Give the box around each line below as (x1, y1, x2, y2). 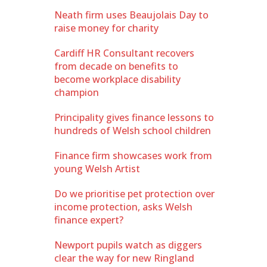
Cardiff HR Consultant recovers (54, 46, 194, 60)
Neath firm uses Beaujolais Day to (54, 8, 209, 21)
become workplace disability (54, 72, 181, 86)
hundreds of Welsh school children (54, 123, 211, 137)
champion (54, 85, 99, 99)
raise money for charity (54, 21, 159, 35)
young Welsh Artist (54, 162, 140, 175)
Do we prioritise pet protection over (54, 187, 215, 200)
